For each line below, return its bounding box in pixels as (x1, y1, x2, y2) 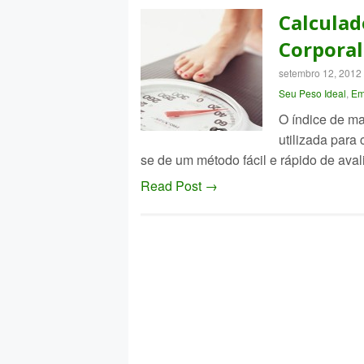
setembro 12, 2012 (278, 66, 362, 80)
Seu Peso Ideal (278, 86, 346, 100)
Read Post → (140, 176, 218, 195)
